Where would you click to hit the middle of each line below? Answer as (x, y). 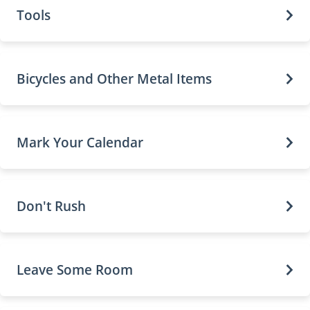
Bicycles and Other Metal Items (114, 79)
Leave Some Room (75, 270)
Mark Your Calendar (80, 142)
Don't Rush (51, 206)
